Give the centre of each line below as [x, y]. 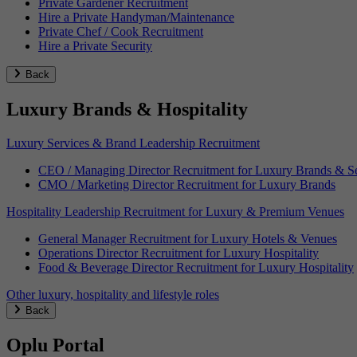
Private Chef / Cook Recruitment [121, 32]
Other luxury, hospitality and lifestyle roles [113, 295]
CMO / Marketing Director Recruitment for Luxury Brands [187, 185]
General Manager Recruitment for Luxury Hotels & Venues [188, 239]
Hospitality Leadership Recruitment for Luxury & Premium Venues [175, 212]
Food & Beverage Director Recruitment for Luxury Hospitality [196, 268]
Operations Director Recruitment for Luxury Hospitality [178, 253]
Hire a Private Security [95, 46]
